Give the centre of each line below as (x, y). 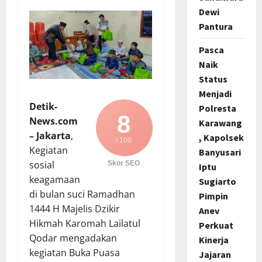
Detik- (43, 107)
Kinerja (213, 239)
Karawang (220, 123)
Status (213, 79)
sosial (42, 165)
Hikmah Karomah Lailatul (85, 224)
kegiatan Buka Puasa (75, 253)
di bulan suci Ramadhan (82, 194)
